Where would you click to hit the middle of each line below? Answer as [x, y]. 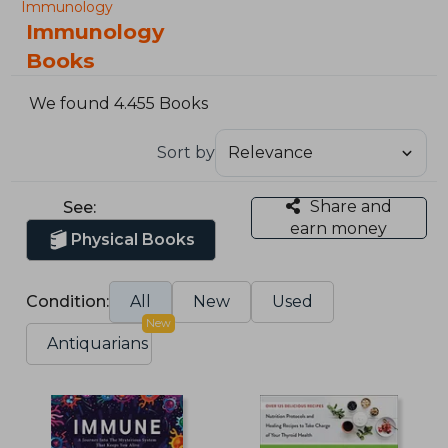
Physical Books [133, 239]
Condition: [68, 301]
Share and [350, 206]
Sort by [185, 152]
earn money [339, 228]
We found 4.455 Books [119, 104]
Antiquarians [98, 343]
